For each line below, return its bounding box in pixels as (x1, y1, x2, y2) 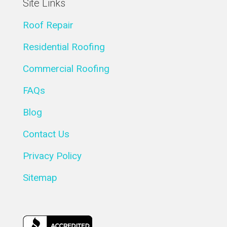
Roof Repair (23, 19, 73, 31)
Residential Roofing (23, 41, 105, 53)
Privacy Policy (23, 150, 82, 162)
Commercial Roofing (23, 63, 109, 74)
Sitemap (23, 172, 57, 183)
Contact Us (23, 128, 69, 140)
